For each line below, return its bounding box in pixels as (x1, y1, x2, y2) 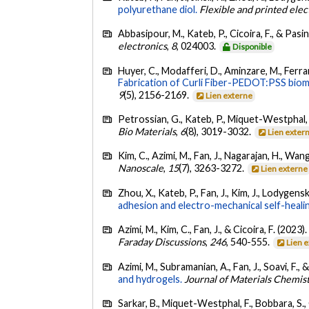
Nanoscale (118, 162, 164, 175)
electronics (118, 40, 168, 52)
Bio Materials (118, 125, 177, 137)
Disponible (232, 41, 272, 52)
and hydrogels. (118, 272, 183, 285)
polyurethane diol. (118, 3, 198, 15)
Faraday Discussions (118, 236, 206, 248)
